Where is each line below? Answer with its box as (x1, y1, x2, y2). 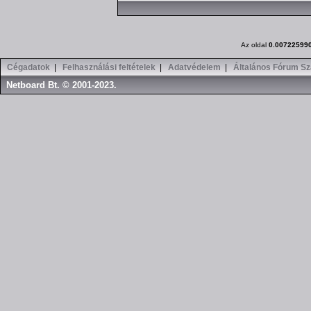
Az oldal (240, 41, 269, 49)
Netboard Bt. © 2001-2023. (6, 80, 117, 90)
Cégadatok (7, 62, 50, 72)
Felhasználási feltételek (62, 62, 155, 72)
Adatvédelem (168, 62, 221, 72)
